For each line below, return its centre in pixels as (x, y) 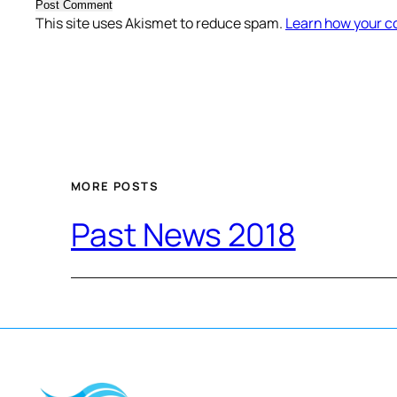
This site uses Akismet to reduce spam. (160, 23)
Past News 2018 (183, 234)
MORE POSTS (115, 186)
